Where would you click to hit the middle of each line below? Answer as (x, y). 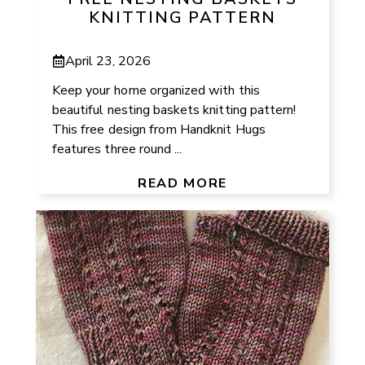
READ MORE (182, 183)
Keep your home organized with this (156, 90)
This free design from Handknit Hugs (159, 129)
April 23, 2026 (108, 61)
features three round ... (117, 149)
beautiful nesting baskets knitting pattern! (174, 110)
